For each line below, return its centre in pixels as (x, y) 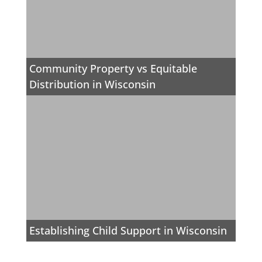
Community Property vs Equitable (113, 69)
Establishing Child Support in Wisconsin (128, 231)
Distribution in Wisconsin (93, 85)
